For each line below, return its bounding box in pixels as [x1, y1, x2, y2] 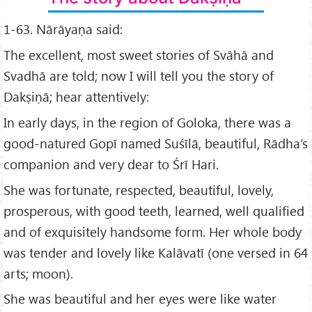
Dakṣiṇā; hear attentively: [3, 87, 149, 105]
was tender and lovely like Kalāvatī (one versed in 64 [3, 243, 308, 261]
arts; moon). [3, 264, 73, 282]
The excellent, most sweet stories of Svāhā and [3, 45, 274, 63]
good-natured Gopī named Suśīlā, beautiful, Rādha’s [3, 134, 308, 152]
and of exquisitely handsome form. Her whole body [3, 222, 302, 240]
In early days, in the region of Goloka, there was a [3, 113, 291, 131]
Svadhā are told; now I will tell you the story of [3, 66, 274, 84]
